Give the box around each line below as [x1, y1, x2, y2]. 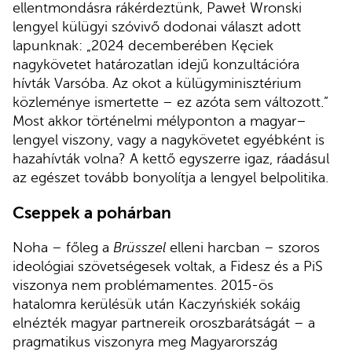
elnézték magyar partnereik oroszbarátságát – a [13, 315, 315, 332]
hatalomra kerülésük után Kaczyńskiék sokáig [13, 296, 300, 313]
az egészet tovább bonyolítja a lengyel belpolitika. [13, 170, 328, 186]
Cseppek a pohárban [13, 203, 171, 222]
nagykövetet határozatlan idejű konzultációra [13, 57, 299, 73]
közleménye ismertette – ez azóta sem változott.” [13, 94, 328, 111]
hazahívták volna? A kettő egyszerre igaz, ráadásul [13, 151, 329, 167]
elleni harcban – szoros [166, 240, 320, 256]
